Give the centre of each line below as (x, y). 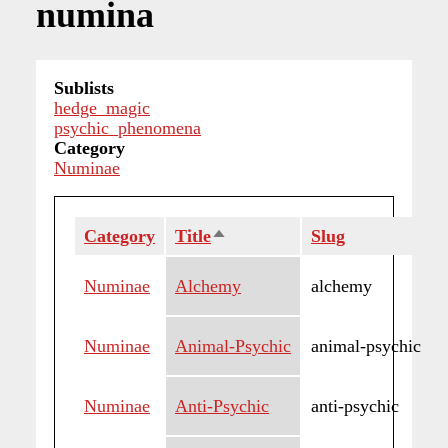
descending (253, 256)
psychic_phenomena (127, 128)
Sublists (84, 88)
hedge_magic (102, 108)
